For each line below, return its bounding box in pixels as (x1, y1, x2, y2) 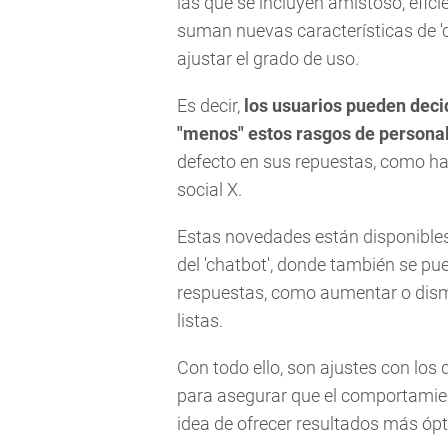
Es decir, (177, 94, 240, 116)
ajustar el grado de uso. (177, 47, 359, 69)
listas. (177, 310, 223, 332)
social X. (177, 178, 242, 200)
